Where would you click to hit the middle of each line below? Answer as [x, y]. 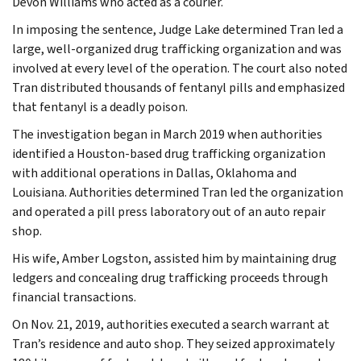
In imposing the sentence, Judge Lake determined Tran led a [178, 29]
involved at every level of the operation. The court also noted [180, 68]
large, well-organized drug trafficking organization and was [177, 48]
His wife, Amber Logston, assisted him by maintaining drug [174, 258]
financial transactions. [74, 297]
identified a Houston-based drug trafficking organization [169, 153]
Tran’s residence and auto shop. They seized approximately [173, 343]
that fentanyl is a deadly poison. [100, 106]
